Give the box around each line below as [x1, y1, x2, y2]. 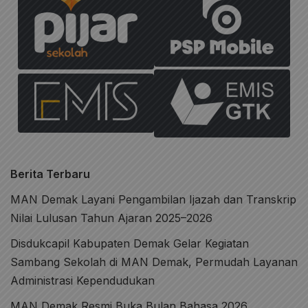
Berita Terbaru [10, 166, 90, 181]
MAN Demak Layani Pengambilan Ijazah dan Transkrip [10, 192, 296, 206]
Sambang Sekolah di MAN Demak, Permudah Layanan [10, 254, 298, 269]
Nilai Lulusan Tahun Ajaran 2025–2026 [10, 210, 212, 225]
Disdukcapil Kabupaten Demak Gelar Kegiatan [10, 236, 249, 250]
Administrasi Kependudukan [10, 273, 155, 287]
